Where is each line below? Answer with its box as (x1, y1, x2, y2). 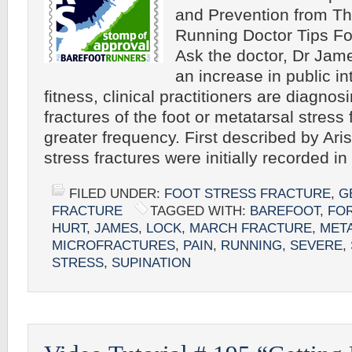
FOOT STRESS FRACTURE (164, 186, 331, 201)
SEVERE (290, 238, 343, 253)
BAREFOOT (250, 203, 320, 218)
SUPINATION (112, 255, 191, 270)
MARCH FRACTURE (189, 221, 312, 236)
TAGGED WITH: (150, 203, 250, 218)
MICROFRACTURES (52, 238, 175, 253)
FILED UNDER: (69, 186, 164, 201)
